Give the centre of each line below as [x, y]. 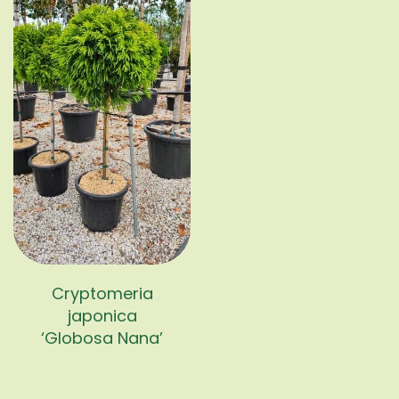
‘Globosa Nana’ [102, 338]
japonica [102, 316]
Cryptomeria [102, 294]
